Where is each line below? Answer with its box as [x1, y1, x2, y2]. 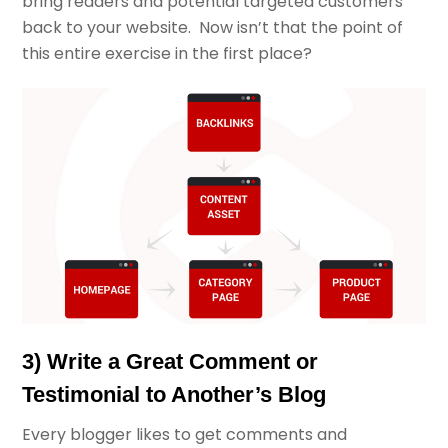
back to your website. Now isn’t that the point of [22, 16, 404, 40]
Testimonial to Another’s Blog [22, 381, 327, 407]
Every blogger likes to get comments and [22, 422, 348, 446]
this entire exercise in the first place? [22, 42, 313, 66]
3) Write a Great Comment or [22, 348, 319, 374]
